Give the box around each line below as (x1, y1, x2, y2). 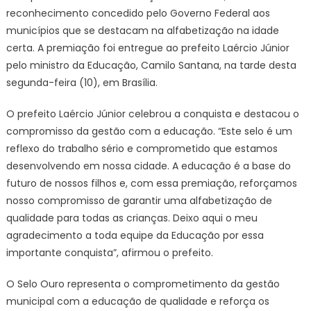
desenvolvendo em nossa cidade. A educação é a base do (6, 159, 291, 174)
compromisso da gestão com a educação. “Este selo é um (6, 124, 292, 139)
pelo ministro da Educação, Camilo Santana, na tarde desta (6, 58, 296, 73)
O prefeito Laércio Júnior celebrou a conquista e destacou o (6, 107, 299, 121)
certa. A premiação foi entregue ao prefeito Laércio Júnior (6, 41, 289, 56)
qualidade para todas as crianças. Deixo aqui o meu (6, 211, 258, 226)
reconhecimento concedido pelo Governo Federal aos (6, 6, 270, 21)
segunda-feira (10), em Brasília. (6, 76, 158, 90)
